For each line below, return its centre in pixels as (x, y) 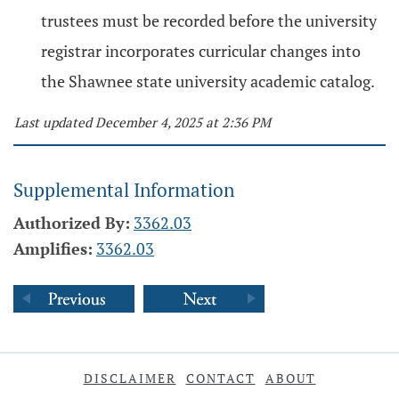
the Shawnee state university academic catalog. (208, 81)
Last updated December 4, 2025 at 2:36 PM (142, 122)
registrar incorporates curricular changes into (201, 51)
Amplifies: (53, 248)
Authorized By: (72, 223)
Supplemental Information (124, 190)
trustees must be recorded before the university (209, 20)
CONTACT (220, 378)
